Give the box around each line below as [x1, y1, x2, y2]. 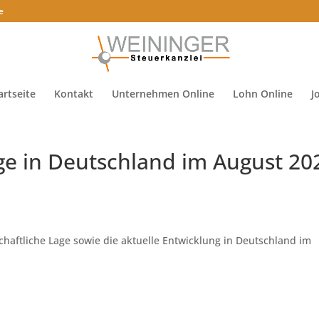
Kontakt [53, 87, 93, 100]
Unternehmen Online [111, 87, 214, 100]
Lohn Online [232, 87, 293, 100]
